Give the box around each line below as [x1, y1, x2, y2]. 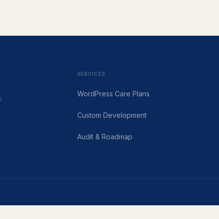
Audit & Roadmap [77, 132, 132, 141]
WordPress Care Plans [77, 89, 150, 98]
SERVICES [77, 71, 105, 77]
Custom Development [77, 111, 147, 119]
